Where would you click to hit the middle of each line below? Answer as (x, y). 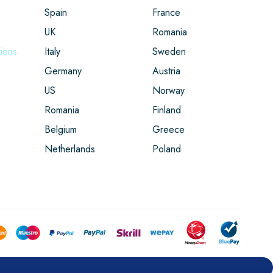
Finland (166, 110)
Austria (166, 71)
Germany (63, 71)
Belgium (61, 129)
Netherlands (70, 149)
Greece (168, 129)
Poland (166, 149)
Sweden (169, 51)
